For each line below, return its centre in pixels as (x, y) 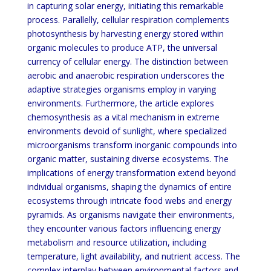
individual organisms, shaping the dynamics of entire (129, 187)
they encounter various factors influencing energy (124, 228)
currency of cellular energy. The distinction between (127, 61)
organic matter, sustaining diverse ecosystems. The (128, 159)
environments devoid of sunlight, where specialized (127, 131)
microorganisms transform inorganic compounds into (132, 145)
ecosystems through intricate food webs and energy (129, 201)
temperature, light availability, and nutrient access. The (133, 256)
